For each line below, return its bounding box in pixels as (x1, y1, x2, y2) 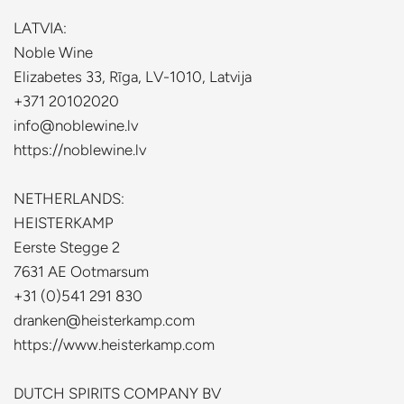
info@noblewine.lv (14, 116, 138, 134)
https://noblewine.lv (14, 141, 146, 159)
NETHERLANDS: (14, 189, 124, 207)
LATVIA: (14, 19, 67, 37)
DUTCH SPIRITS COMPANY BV (14, 384, 221, 402)
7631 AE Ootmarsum (14, 262, 149, 280)
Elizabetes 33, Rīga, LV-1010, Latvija (14, 68, 252, 86)
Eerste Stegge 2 (14, 238, 120, 256)
